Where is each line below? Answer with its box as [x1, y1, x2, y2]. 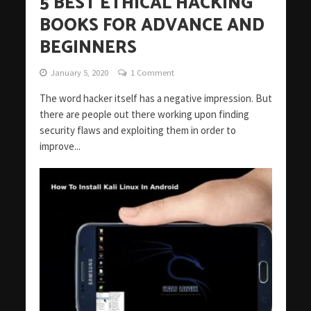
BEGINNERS [39, 33, 137, 62]
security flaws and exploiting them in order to [39, 123, 236, 137]
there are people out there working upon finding [39, 107, 249, 121]
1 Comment [130, 67, 174, 78]
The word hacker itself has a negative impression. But [39, 91, 272, 105]
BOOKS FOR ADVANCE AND [39, 10, 264, 40]
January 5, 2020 [50, 67, 108, 78]
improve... [39, 139, 81, 153]
